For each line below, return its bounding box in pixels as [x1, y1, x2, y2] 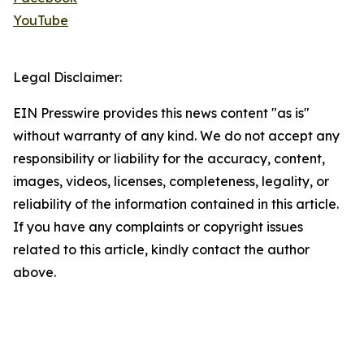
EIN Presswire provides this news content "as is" [13, 105, 310, 122]
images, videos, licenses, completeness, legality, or [13, 173, 329, 190]
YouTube [13, 12, 68, 29]
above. [13, 264, 56, 281]
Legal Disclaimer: [13, 69, 122, 86]
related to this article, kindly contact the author [13, 241, 310, 258]
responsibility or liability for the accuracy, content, [13, 150, 325, 167]
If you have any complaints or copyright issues [13, 219, 303, 236]
